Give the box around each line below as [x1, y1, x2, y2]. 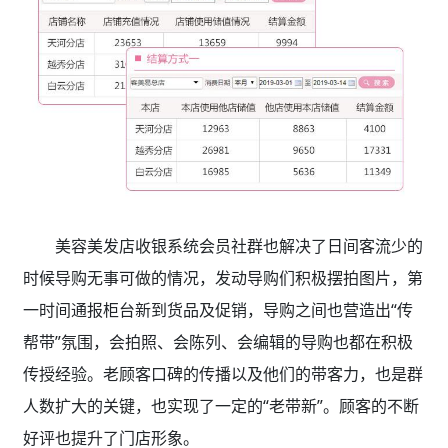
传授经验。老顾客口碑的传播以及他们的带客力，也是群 [22, 363, 423, 386]
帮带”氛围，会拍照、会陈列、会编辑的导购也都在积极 [22, 331, 413, 354]
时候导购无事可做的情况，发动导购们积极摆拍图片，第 [22, 267, 423, 290]
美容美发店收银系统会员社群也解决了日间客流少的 [54, 235, 423, 258]
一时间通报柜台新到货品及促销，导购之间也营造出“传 [22, 299, 413, 322]
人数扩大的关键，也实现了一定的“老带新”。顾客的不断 [22, 395, 419, 418]
